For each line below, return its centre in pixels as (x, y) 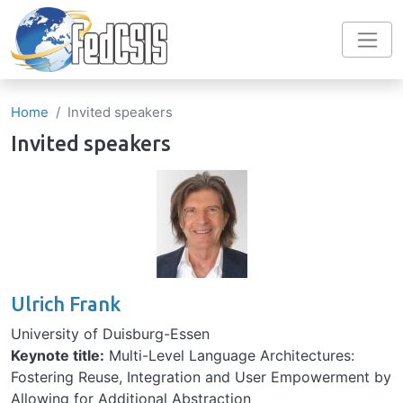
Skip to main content (271, 13)
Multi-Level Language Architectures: (229, 356)
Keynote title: (58, 356)
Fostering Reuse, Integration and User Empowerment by (201, 377)
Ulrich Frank (66, 304)
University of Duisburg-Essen (110, 334)
